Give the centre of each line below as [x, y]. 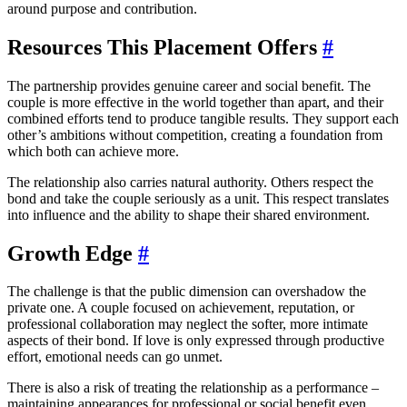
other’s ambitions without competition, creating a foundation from [195, 134]
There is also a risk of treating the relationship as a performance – [193, 388]
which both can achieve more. [93, 151]
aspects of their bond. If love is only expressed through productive [196, 341]
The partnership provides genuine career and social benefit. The [189, 85]
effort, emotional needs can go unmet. [115, 357]
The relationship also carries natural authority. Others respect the [190, 182]
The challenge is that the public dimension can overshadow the [187, 292]
